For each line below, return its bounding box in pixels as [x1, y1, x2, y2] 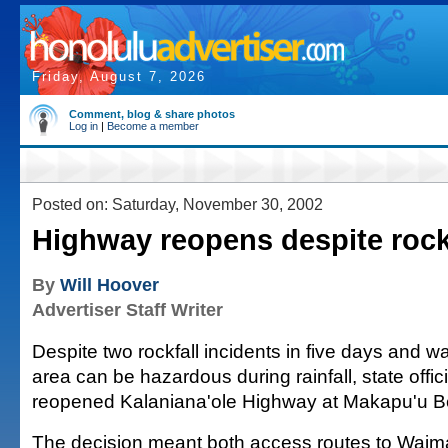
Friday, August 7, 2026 [32, 69, 206, 84]
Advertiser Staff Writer [32, 300, 223, 320]
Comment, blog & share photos [69, 108, 235, 120]
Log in [69, 120, 98, 132]
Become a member [107, 120, 199, 132]
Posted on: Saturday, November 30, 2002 [32, 195, 323, 213]
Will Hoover [60, 275, 159, 295]
